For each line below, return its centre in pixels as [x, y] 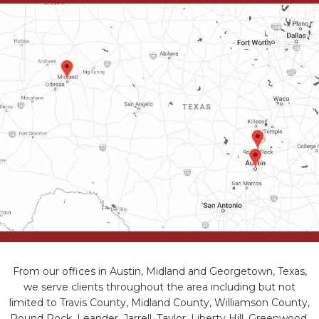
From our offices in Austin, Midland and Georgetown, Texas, [159, 271]
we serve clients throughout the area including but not [159, 287]
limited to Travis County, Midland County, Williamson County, [159, 302]
